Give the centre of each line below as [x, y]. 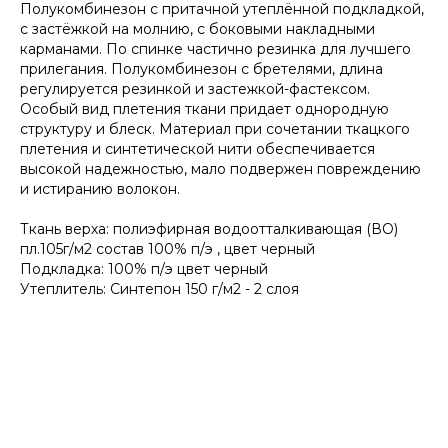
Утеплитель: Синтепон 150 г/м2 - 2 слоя [159, 288]
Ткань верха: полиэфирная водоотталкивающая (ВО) [209, 228]
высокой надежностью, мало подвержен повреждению [220, 168]
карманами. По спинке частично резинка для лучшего [215, 48]
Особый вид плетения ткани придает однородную [204, 108]
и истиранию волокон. [100, 188]
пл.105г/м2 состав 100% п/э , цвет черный [167, 248]
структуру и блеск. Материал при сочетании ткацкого [215, 128]
